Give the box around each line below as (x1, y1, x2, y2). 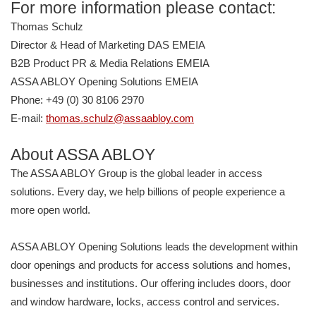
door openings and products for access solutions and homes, (11, 259, 291, 272)
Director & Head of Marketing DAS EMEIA (11, 39, 205, 51)
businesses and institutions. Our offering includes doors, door (11, 277, 291, 290)
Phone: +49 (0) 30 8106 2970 (11, 94, 144, 107)
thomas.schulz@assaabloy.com (46, 112, 194, 125)
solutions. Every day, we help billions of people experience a (11, 186, 285, 198)
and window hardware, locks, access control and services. (11, 296, 279, 308)
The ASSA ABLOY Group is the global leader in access (11, 167, 262, 180)
